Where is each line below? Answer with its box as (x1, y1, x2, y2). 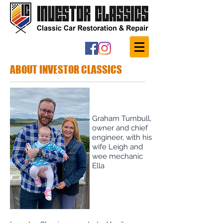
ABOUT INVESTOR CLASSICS (10, 63, 122, 76)
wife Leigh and (92, 142, 143, 151)
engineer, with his (92, 133, 152, 142)
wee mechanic (92, 152, 143, 161)
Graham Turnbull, (92, 114, 151, 123)
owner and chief (92, 123, 148, 132)
